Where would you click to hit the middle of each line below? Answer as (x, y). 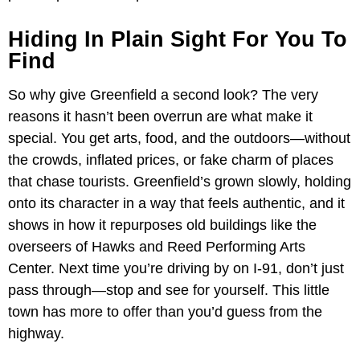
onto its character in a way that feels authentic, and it (176, 203)
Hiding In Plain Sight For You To (178, 39)
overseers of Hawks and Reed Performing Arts (157, 246)
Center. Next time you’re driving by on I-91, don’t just (176, 268)
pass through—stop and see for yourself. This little (169, 290)
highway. (36, 333)
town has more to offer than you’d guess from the (165, 311)
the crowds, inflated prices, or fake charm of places (171, 160)
